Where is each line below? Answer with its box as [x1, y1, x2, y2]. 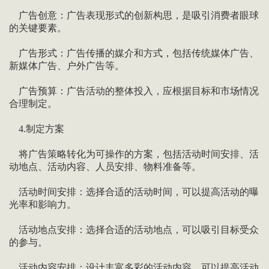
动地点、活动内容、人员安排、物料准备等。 [8, 162, 201, 172]
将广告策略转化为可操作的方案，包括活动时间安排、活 [8, 149, 259, 160]
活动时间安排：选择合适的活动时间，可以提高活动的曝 [8, 187, 259, 198]
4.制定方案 [8, 124, 64, 134]
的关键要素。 [8, 23, 67, 34]
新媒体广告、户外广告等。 [8, 61, 124, 71]
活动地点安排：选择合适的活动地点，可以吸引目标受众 [8, 225, 259, 235]
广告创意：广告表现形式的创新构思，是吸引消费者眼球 [8, 10, 259, 21]
